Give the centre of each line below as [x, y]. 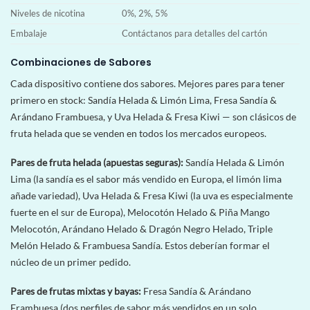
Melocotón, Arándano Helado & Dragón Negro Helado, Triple [142, 228]
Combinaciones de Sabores [81, 62]
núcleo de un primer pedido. [71, 262]
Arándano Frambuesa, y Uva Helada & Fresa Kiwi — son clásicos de [153, 116]
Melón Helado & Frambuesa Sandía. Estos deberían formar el [140, 245]
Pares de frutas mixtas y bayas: [76, 291]
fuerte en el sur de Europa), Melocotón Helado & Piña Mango [140, 212]
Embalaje [29, 33]
